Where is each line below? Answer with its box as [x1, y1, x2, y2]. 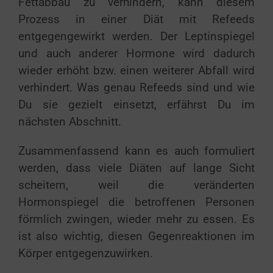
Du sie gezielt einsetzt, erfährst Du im [18, 97, 255, 112]
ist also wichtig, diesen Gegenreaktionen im [18, 229, 255, 243]
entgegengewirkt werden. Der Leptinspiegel [18, 29, 255, 43]
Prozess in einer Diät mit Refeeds [18, 12, 255, 26]
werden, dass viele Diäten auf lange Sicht [18, 161, 255, 175]
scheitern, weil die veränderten [18, 178, 255, 192]
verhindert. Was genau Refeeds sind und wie [18, 80, 255, 94]
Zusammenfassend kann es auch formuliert [18, 144, 255, 158]
